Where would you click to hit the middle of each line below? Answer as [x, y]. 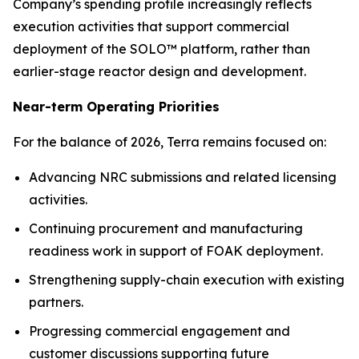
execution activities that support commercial [151, 26]
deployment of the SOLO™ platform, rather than [161, 49]
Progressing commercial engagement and [159, 331]
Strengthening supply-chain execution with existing [187, 280]
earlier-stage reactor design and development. [159, 71]
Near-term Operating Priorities [116, 107]
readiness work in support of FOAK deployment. [176, 251]
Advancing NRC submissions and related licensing [183, 177]
